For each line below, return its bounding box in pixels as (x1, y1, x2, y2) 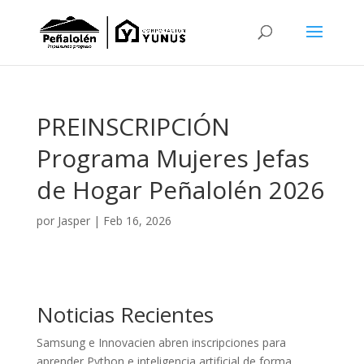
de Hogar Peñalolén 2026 (36, 173, 324, 206)
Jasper (57, 213, 90, 228)
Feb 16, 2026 (102, 213, 171, 228)
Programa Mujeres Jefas (36, 141, 310, 175)
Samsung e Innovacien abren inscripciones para (36, 335, 286, 350)
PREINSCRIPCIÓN (36, 110, 230, 143)
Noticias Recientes (36, 300, 214, 329)
